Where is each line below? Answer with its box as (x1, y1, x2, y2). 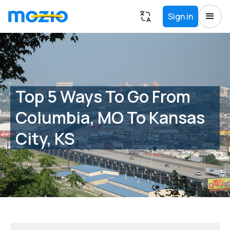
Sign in (168, 11, 193, 22)
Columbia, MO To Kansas (15, 106, 205, 129)
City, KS (15, 127, 75, 150)
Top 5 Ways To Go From (15, 85, 190, 108)
